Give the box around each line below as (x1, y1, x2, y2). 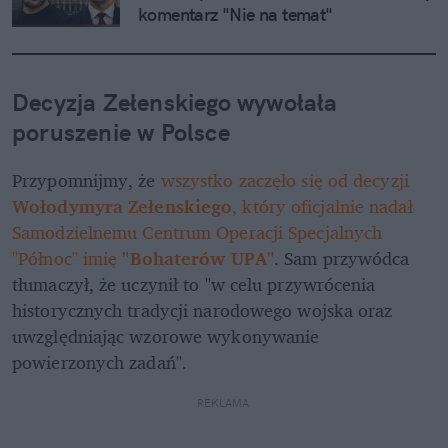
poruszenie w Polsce (12, 116, 230, 147)
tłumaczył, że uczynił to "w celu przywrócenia (12, 268, 376, 299)
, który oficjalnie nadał (232, 190, 413, 221)
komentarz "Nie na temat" (138, 2, 333, 26)
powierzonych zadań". (12, 346, 193, 377)
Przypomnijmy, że (12, 164, 161, 195)
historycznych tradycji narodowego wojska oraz (12, 294, 393, 325)
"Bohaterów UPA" (122, 242, 274, 273)
